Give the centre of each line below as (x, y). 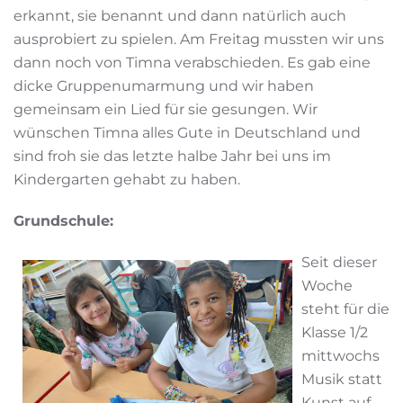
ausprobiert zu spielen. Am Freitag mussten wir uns (199, 39)
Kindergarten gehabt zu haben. (127, 179)
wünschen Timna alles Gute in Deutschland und (187, 132)
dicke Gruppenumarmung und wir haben (164, 85)
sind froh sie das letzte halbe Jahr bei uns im (172, 156)
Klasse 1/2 (335, 332)
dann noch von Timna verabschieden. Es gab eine (192, 62)
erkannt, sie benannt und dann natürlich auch (180, 15)
